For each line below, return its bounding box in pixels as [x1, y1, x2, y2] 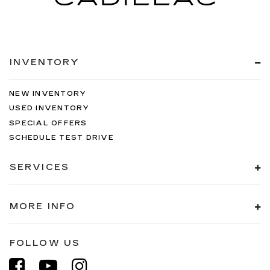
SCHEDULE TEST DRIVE [9, 134, 114, 142]
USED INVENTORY [9, 104, 90, 112]
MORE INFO [10, 201, 75, 212]
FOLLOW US [10, 237, 80, 248]
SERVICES [10, 162, 69, 172]
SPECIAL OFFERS [9, 119, 87, 127]
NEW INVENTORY [9, 89, 87, 98]
